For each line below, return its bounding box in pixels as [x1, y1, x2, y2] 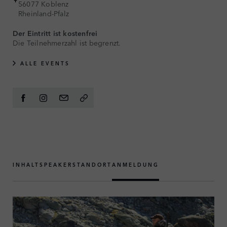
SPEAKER [40, 161, 72, 168]
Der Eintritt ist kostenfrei [13, 28, 98, 38]
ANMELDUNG [112, 161, 159, 168]
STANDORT [72, 161, 112, 168]
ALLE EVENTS [20, 60, 70, 67]
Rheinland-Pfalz [18, 8, 69, 18]
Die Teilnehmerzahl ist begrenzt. [13, 37, 121, 48]
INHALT [13, 161, 40, 168]
